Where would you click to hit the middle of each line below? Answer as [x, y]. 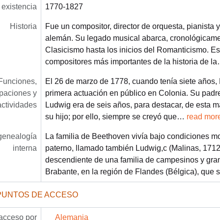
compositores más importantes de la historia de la [131, 61]
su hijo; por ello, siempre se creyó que [111, 116]
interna [25, 148]
